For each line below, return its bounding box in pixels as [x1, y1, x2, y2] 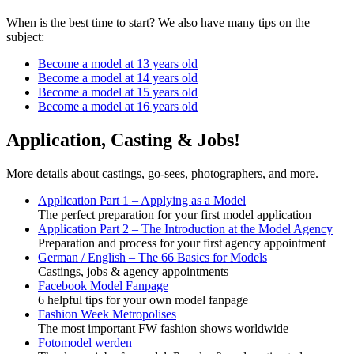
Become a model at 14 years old [38, 70, 198, 85]
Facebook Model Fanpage [38, 278, 168, 292]
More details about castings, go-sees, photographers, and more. [6, 166, 318, 180]
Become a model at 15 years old [38, 85, 198, 99]
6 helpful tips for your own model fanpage [38, 292, 248, 307]
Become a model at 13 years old [38, 56, 198, 70]
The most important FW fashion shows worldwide [38, 321, 288, 335]
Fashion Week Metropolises [38, 307, 176, 321]
